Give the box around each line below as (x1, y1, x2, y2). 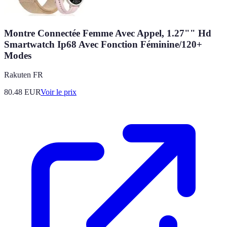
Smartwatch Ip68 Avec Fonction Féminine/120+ (4, 39, 202, 50)
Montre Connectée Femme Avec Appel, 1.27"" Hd (4, 27, 211, 39)
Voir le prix (41, 88, 77, 97)
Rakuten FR (4, 70, 43, 80)
